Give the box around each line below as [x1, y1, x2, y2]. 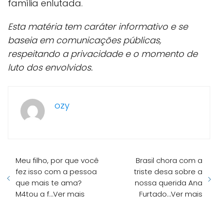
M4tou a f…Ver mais [16, 189, 85, 200]
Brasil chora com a [136, 155, 202, 166]
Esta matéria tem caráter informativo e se [8, 20, 188, 33]
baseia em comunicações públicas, [8, 34, 161, 47]
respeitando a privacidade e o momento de [8, 48, 198, 60]
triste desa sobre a [134, 166, 202, 177]
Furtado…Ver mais [139, 189, 202, 200]
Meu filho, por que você [16, 155, 99, 166]
